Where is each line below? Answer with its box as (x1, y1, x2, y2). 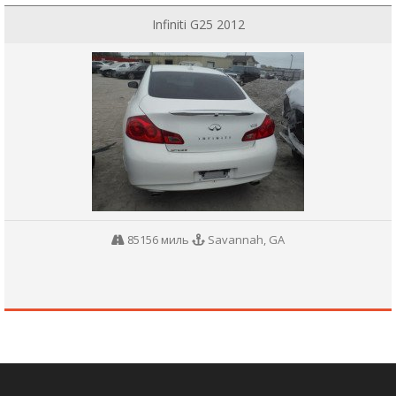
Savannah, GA (205, 232, 285, 247)
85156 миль (125, 232, 192, 247)
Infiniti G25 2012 (151, 16, 245, 33)
